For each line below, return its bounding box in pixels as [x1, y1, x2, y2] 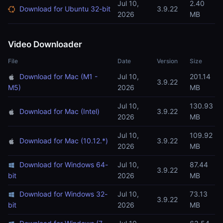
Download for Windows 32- [19, 190, 108, 198]
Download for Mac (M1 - [19, 72, 98, 81]
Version [157, 57, 178, 65]
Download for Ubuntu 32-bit [19, 4, 111, 13]
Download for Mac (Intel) [19, 107, 100, 115]
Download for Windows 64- [19, 160, 108, 169]
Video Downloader [8, 39, 82, 49]
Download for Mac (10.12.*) [19, 136, 108, 145]
